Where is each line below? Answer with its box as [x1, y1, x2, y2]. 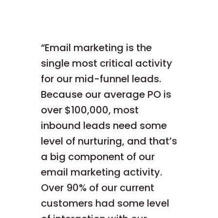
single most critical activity [41, 56, 172, 71]
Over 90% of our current [41, 181, 154, 195]
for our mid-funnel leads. [41, 72, 161, 86]
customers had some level [41, 197, 169, 211]
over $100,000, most [41, 103, 139, 117]
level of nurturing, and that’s [41, 134, 177, 148]
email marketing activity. [41, 165, 162, 180]
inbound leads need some [41, 119, 167, 133]
